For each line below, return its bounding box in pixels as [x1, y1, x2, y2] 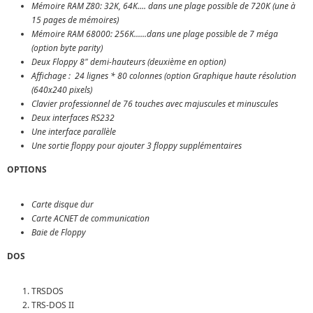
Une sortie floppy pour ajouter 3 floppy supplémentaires [31, 139, 242, 152]
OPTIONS [7, 163, 47, 175]
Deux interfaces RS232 [31, 111, 115, 124]
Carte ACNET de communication [31, 212, 150, 224]
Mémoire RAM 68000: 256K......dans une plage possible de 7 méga [31, 27, 278, 40]
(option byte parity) [31, 41, 103, 54]
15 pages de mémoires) [31, 13, 119, 26]
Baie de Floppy [31, 226, 86, 238]
